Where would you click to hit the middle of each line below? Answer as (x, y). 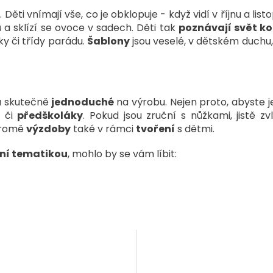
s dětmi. (195, 129)
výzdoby (48, 129)
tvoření (155, 129)
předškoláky (50, 116)
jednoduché (84, 102)
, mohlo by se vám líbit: (122, 154)
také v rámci (103, 129)
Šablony (108, 41)
